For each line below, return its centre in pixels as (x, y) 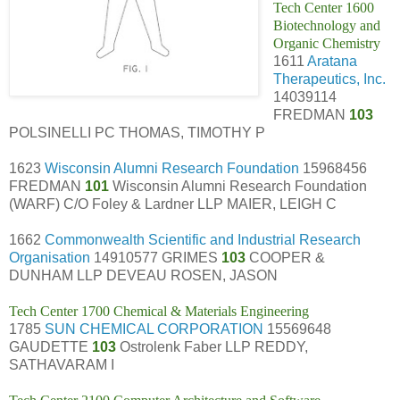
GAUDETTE (50, 346)
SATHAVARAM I (62, 364)
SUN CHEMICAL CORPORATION (154, 329)
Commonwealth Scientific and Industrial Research (203, 239)
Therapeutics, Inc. (329, 79)
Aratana (332, 61)
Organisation (50, 257)
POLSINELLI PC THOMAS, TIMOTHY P (137, 132)
